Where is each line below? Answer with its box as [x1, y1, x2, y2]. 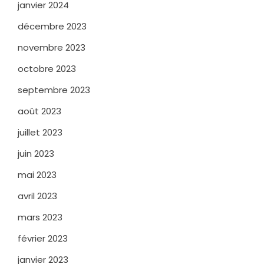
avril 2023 [18, 189, 57, 202]
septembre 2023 [18, 83, 90, 96]
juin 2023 [18, 147, 54, 160]
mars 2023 [18, 210, 62, 223]
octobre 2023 [18, 62, 76, 75]
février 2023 [18, 232, 68, 245]
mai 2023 [18, 168, 57, 181]
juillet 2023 [18, 126, 62, 138]
